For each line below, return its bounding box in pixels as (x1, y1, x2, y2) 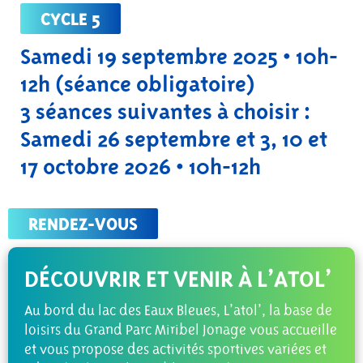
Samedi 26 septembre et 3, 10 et (20, 120, 327, 158)
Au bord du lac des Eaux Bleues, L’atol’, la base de (24, 298, 332, 322)
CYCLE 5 (41, 3, 100, 34)
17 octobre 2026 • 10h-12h (20, 147, 261, 186)
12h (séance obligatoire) (20, 65, 255, 103)
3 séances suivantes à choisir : (20, 92, 310, 130)
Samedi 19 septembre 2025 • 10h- (20, 37, 338, 75)
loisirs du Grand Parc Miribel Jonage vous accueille (24, 318, 337, 342)
